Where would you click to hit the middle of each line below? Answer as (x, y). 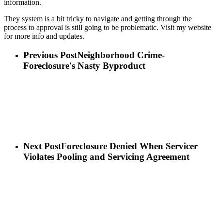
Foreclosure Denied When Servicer (129, 146)
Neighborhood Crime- (121, 55)
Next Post (42, 146)
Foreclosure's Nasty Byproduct (84, 65)
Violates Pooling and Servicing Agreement (106, 156)
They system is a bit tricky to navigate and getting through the (98, 18)
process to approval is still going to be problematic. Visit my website (108, 27)
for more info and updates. (44, 36)
